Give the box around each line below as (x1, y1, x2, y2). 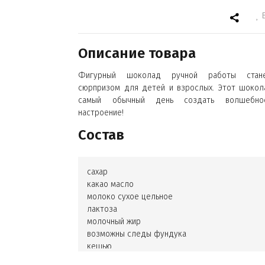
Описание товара (78, 45, 196, 62)
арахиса (87, 254, 117, 264)
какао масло (87, 179, 134, 189)
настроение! (78, 108, 124, 118)
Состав (78, 127, 125, 143)
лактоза (87, 204, 118, 214)
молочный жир (87, 216, 141, 227)
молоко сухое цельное (87, 192, 173, 202)
